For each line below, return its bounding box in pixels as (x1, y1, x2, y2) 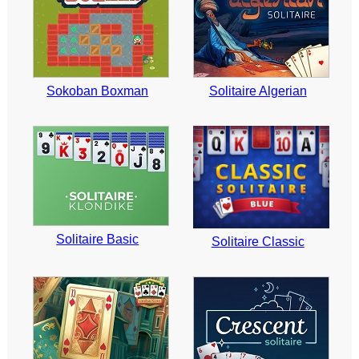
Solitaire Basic (56, 232, 139, 247)
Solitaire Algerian (208, 84, 307, 99)
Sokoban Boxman (46, 84, 149, 99)
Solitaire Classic (211, 234, 305, 248)
